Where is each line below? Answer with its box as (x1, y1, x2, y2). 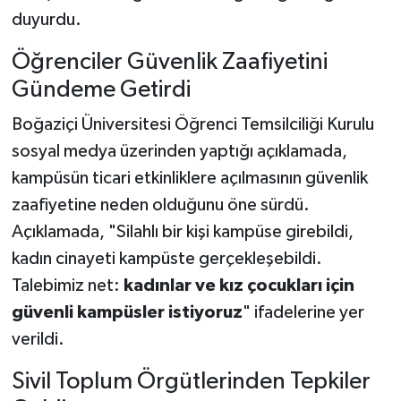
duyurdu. (11, 10, 81, 29)
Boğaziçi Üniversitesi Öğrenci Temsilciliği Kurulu (11, 115, 374, 134)
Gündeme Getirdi (11, 77, 191, 102)
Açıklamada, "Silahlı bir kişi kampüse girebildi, (11, 223, 354, 242)
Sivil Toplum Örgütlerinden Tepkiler (11, 370, 371, 395)
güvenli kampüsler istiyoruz (11, 303, 243, 322)
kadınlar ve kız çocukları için (123, 277, 354, 295)
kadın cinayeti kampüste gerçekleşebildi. (11, 250, 322, 269)
